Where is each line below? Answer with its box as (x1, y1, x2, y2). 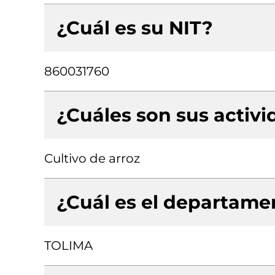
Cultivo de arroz (44, 151, 140, 166)
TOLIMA (44, 238, 93, 253)
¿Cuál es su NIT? (56, 17, 213, 39)
